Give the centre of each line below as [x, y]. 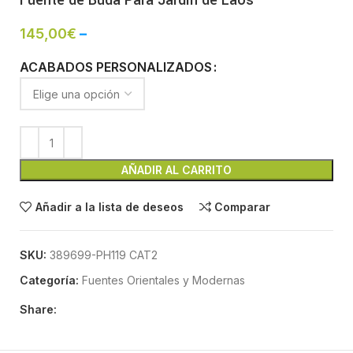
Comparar [243, 206]
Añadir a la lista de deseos [109, 206]
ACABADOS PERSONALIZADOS [116, 67]
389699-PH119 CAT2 [104, 255]
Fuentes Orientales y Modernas [163, 281]
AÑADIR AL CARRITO [176, 170]
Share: [38, 310]
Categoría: [49, 281]
